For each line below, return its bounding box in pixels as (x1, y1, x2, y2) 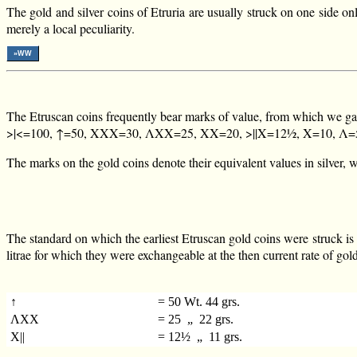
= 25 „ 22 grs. (158, 312, 234, 326)
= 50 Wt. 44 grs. (158, 294, 241, 308)
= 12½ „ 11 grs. (158, 329, 243, 343)
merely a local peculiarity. (6, 19, 135, 37)
